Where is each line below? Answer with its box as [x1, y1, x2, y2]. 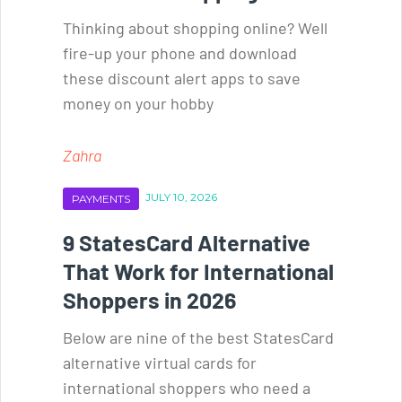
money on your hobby [63, 92, 214, 113]
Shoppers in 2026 [63, 285, 236, 313]
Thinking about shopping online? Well [63, 17, 328, 38]
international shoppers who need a [63, 377, 310, 398]
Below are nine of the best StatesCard [63, 327, 334, 347]
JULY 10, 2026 [145, 189, 217, 204]
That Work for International [63, 257, 334, 284]
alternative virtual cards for [63, 352, 257, 372]
